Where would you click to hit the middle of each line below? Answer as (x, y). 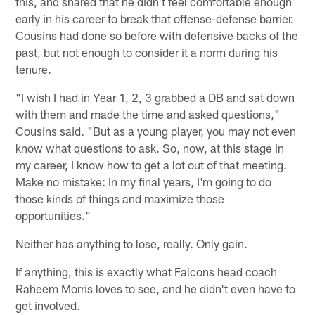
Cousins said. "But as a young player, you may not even (156, 130)
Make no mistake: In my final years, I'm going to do (144, 181)
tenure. (34, 69)
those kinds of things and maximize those (120, 198)
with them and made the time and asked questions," (148, 114)
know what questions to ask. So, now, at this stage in (150, 147)
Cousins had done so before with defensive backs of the (157, 35)
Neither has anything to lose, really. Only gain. (132, 243)
